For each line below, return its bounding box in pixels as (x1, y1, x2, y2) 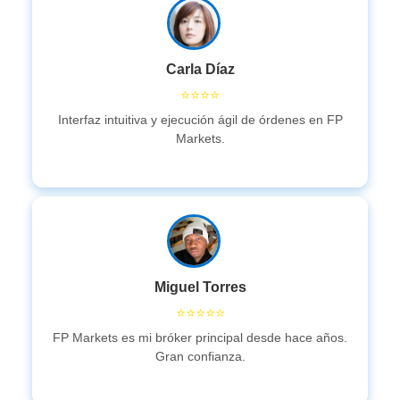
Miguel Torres (154, 279, 246, 295)
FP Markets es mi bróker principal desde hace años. (53, 330, 347, 345)
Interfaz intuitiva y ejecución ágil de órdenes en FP (57, 112, 343, 127)
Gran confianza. (154, 349, 246, 363)
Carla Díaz (165, 62, 235, 77)
